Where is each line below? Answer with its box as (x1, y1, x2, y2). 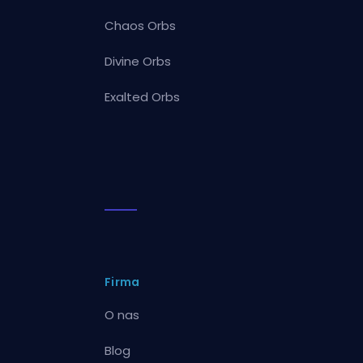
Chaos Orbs (105, 16, 177, 34)
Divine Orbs (105, 52, 172, 70)
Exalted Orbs (105, 88, 181, 105)
